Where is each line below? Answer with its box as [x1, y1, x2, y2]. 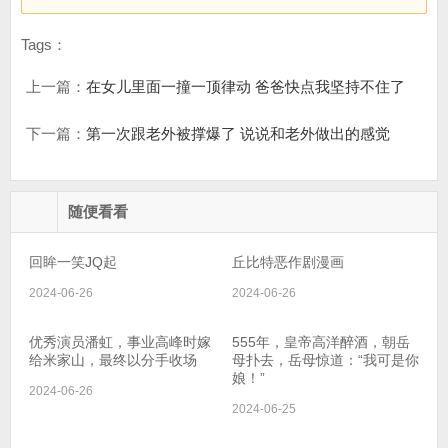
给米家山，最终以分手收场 [29, 352, 197, 368]
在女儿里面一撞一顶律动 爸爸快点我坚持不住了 [86, 78, 405, 95]
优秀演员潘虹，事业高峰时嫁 [29, 334, 211, 350]
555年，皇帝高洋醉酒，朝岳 [232, 334, 410, 350]
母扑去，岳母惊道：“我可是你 [232, 352, 419, 368]
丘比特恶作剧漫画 [232, 254, 344, 270]
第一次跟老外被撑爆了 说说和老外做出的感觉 [86, 125, 390, 142]
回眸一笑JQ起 [29, 254, 117, 270]
